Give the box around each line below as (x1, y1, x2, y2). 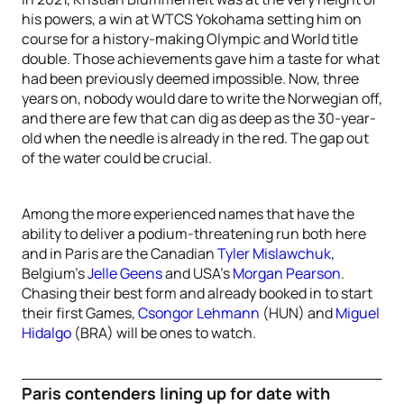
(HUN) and (260, 303, 335, 323)
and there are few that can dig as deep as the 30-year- (22, 108, 376, 128)
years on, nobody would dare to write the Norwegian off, (22, 88, 382, 108)
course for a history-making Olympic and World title (22, 29, 358, 49)
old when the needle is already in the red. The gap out (22, 128, 369, 148)
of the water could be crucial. (22, 148, 212, 168)
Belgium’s (22, 263, 87, 283)
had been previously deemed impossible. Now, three (22, 69, 359, 88)
